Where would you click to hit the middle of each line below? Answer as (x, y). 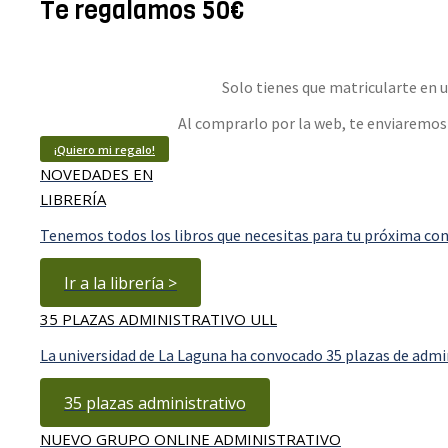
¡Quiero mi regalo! (104, 149)
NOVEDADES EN (96, 174)
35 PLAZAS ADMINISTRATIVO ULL (158, 319)
